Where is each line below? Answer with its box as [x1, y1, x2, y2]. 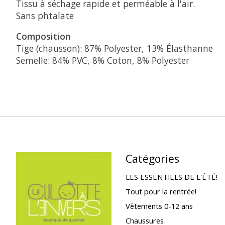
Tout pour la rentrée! [125, 186, 196, 196]
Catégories [125, 151, 179, 166]
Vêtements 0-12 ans [125, 200, 193, 211]
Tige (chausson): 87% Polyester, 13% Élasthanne [16, 42, 213, 54]
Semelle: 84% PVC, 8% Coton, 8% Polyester [16, 54, 189, 66]
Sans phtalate [16, 10, 74, 22]
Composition [16, 30, 70, 42]
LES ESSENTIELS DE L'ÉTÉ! [125, 171, 217, 182]
